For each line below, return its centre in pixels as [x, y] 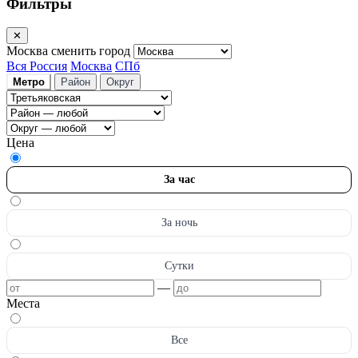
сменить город [92, 51]
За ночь [179, 223]
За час [179, 180]
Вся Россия [37, 66]
